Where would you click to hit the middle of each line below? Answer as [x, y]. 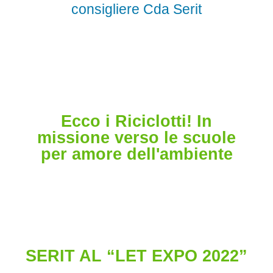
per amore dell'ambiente [136, 154]
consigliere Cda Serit [136, 9]
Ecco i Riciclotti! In [136, 122]
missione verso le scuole [136, 138]
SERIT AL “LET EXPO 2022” [136, 256]
